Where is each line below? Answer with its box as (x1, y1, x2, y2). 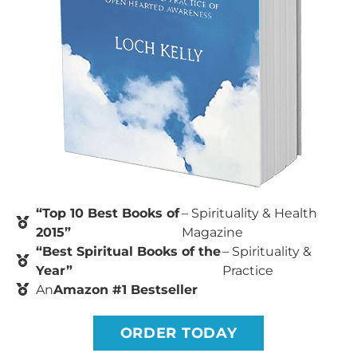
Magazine (181, 225, 243, 241)
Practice (222, 263, 274, 279)
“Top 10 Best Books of (36, 206, 179, 222)
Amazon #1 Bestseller (53, 282, 198, 298)
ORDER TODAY (120, 324, 237, 343)
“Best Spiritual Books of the (36, 244, 221, 260)
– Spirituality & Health (181, 206, 317, 222)
